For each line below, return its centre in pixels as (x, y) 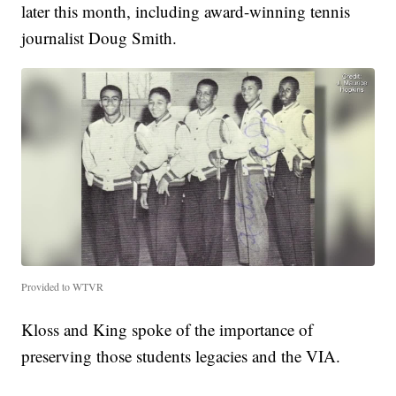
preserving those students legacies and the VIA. (181, 356)
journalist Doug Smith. (99, 37)
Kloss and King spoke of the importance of (168, 330)
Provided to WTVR (63, 287)
